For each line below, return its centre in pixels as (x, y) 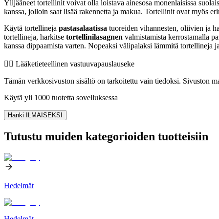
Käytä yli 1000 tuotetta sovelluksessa (61, 97)
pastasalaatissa (83, 28)
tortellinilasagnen (94, 37)
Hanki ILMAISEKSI (35, 115)
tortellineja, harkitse (35, 37)
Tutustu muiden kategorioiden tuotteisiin (106, 136)
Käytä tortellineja (31, 28)
